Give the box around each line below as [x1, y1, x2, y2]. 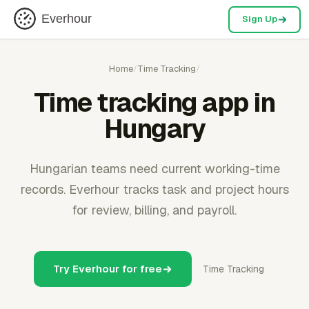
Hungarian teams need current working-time [29, 161, 280, 177]
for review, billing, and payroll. [72, 202, 237, 218]
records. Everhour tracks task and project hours [20, 181, 289, 197]
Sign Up [241, 13, 277, 25]
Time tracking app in [33, 86, 276, 119]
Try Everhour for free [53, 262, 162, 275]
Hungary [103, 112, 206, 146]
